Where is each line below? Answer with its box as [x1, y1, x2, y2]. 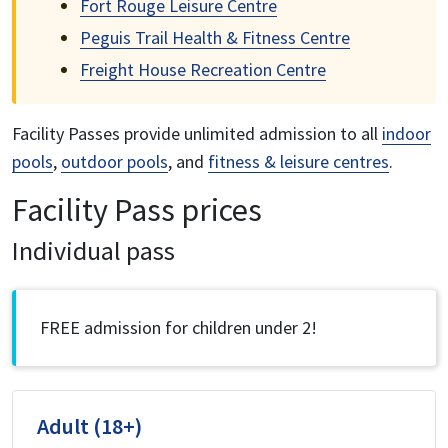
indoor [382, 122, 431, 146]
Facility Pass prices [12, 190, 262, 231]
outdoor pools [61, 150, 168, 174]
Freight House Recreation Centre [80, 58, 326, 82]
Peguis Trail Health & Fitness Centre [80, 26, 350, 50]
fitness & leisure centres [208, 150, 389, 174]
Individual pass [12, 234, 175, 268]
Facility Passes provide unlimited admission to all [12, 122, 382, 146]
